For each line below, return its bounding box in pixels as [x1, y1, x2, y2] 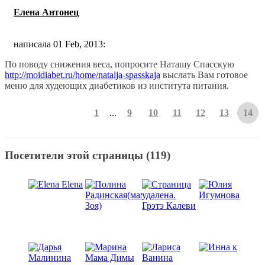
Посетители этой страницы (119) [5, 148, 170, 161]
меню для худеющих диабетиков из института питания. [5, 80, 229, 91]
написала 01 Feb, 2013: [14, 39, 105, 50]
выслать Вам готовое [160, 70, 248, 80]
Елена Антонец [14, 7, 79, 17]
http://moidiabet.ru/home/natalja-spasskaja [5, 70, 160, 80]
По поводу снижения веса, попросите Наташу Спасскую [5, 59, 234, 70]
